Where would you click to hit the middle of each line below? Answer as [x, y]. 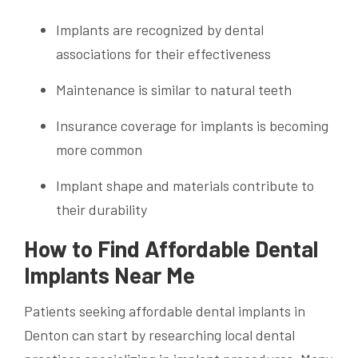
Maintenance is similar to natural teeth [174, 89]
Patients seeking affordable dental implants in [165, 310]
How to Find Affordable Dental [171, 249]
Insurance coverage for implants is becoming [192, 125]
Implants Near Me [109, 275]
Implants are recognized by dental [160, 30]
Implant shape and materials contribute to [185, 185]
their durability [101, 209]
